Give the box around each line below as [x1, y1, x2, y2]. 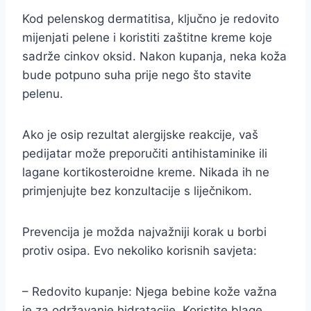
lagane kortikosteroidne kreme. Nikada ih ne [22, 165, 269, 179]
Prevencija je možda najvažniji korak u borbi [22, 225, 267, 239]
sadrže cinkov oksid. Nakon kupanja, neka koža [22, 49, 287, 63]
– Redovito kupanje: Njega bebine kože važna [22, 285, 277, 299]
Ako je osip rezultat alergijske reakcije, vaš [22, 128, 258, 142]
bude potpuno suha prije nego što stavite [22, 68, 251, 82]
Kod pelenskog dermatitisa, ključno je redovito [22, 12, 279, 26]
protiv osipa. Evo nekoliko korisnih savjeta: [22, 244, 257, 258]
